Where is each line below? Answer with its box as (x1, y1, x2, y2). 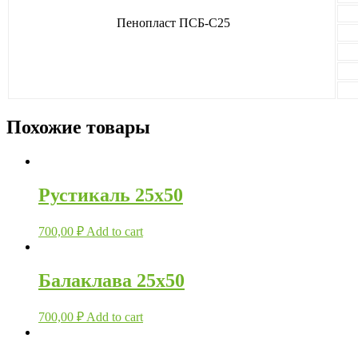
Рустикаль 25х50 (38, 185, 183, 206)
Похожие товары (6, 117, 150, 138)
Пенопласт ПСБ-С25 (117, 16, 230, 30)
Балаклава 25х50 (38, 269, 185, 291)
